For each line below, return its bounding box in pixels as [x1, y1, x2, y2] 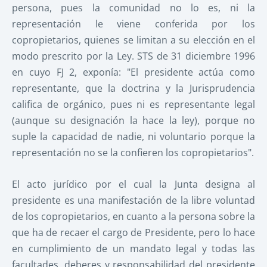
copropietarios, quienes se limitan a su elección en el [12, 33, 255, 47]
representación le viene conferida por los [12, 17, 255, 31]
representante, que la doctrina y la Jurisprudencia [12, 82, 255, 95]
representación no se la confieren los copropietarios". [12, 146, 254, 160]
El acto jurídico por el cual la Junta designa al [12, 177, 255, 191]
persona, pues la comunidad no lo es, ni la [12, 1, 255, 15]
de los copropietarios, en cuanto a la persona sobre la [12, 209, 255, 223]
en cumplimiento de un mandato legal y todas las [12, 241, 255, 255]
